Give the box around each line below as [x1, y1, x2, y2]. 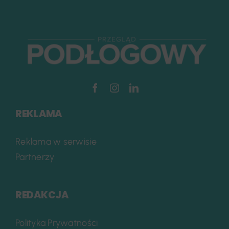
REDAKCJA [15, 188, 68, 202]
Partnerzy [15, 151, 55, 163]
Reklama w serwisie [15, 136, 97, 148]
